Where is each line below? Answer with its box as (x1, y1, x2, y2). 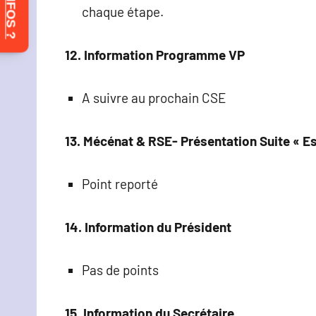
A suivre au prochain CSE (82, 89, 226, 106)
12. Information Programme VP (65, 46, 245, 63)
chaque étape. (82, 3, 164, 20)
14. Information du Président (65, 218, 231, 235)
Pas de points (82, 261, 159, 278)
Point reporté (82, 175, 158, 192)
